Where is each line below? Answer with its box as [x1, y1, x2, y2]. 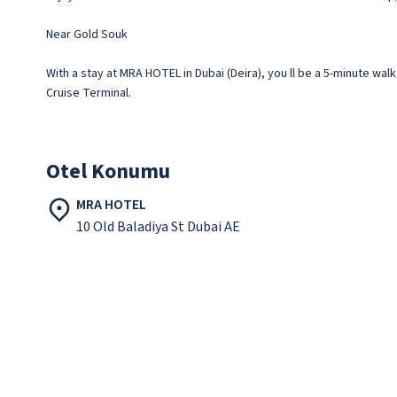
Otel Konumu [46, 156, 170, 188]
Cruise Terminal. [46, 84, 131, 103]
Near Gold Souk [46, 26, 128, 44]
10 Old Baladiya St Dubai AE [76, 217, 240, 237]
